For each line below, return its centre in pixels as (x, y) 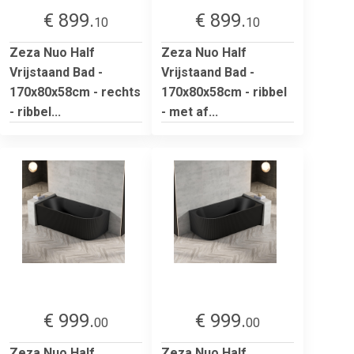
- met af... (190, 111)
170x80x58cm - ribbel (224, 92)
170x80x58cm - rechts (75, 92)
